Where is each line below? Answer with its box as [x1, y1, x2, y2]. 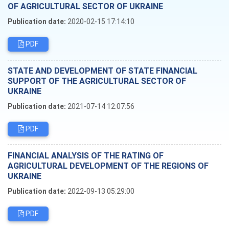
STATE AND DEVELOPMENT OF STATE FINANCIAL [8, 65, 197, 76]
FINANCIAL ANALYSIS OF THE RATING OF [8, 150, 164, 161]
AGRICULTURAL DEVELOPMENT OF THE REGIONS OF [8, 161, 209, 171]
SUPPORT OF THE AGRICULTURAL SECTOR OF [8, 76, 186, 86]
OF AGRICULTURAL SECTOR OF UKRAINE [8, 1, 163, 11]
